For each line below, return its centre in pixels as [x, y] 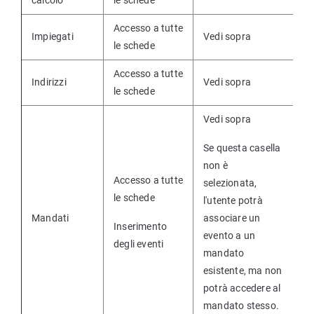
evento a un [230, 235]
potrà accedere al [242, 288]
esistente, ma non [243, 271]
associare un [232, 218]
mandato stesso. [241, 306]
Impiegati [53, 36]
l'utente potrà [233, 200]
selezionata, [230, 183]
